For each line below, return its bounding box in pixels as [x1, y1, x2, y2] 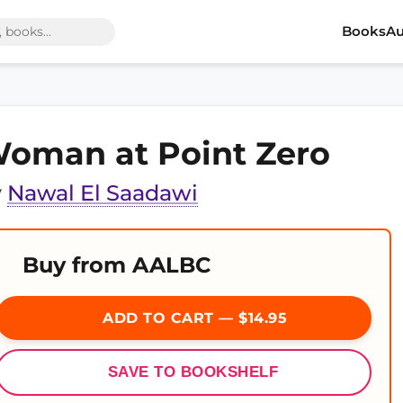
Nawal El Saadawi [7, 180, 198, 206]
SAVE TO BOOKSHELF [107, 363, 279, 381]
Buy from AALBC [22, 252, 210, 278]
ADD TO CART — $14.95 [97, 309, 288, 327]
